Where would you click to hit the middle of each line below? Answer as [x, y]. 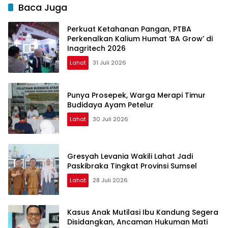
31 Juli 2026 [109, 63]
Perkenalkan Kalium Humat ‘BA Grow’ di [140, 39]
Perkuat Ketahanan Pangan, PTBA [129, 29]
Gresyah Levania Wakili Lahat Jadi [130, 156]
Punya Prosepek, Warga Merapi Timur [136, 95]
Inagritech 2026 [96, 49]
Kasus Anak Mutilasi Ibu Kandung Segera [143, 212]
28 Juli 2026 [110, 180]
